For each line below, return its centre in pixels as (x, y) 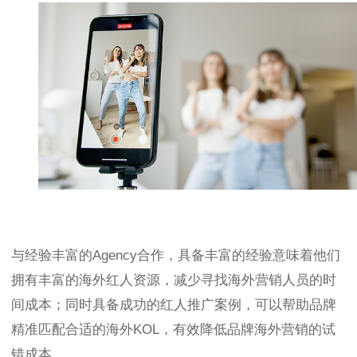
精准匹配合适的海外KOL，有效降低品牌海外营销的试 (173, 330)
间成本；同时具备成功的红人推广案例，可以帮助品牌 (174, 305)
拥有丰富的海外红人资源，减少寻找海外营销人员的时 (174, 280)
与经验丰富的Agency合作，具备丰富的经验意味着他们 (176, 256)
